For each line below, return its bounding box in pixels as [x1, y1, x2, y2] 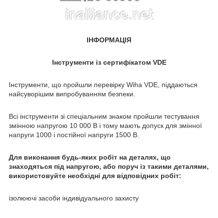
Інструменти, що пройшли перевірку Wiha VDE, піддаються [9, 81, 198, 89]
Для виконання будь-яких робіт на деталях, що [9, 153, 171, 162]
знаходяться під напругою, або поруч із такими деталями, [9, 163, 209, 171]
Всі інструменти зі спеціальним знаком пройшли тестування [9, 112, 200, 121]
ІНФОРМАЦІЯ [87, 36, 131, 44]
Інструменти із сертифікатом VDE [52, 58, 166, 67]
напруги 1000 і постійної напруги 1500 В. [9, 131, 139, 139]
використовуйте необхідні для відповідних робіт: [9, 172, 182, 180]
